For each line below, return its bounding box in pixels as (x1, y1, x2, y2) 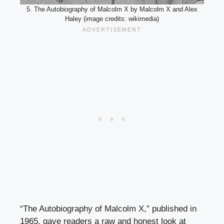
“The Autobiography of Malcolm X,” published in (20, 203, 196, 213)
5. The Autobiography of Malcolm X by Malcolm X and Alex (26, 5, 197, 13)
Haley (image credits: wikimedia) (65, 14, 159, 22)
